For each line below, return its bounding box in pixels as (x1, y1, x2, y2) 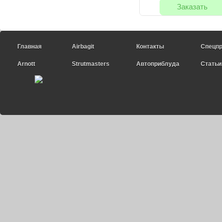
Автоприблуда (136, 60, 179, 67)
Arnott (17, 60, 35, 67)
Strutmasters (72, 60, 110, 67)
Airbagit (72, 43, 94, 50)
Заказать (177, 2, 208, 11)
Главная (17, 43, 42, 50)
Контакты (136, 43, 164, 50)
